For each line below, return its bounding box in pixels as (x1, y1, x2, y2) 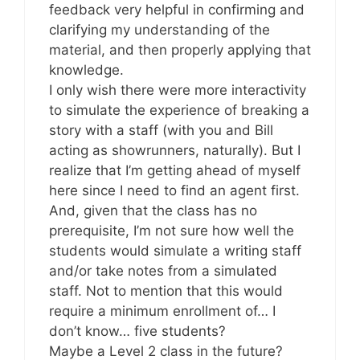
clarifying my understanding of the (49, 22, 270, 39)
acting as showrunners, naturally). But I (49, 142, 301, 159)
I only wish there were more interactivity (49, 82, 306, 99)
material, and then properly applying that (49, 42, 311, 59)
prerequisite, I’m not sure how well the (49, 223, 294, 239)
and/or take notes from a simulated (49, 263, 277, 280)
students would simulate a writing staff (49, 243, 301, 260)
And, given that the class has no (49, 202, 257, 219)
